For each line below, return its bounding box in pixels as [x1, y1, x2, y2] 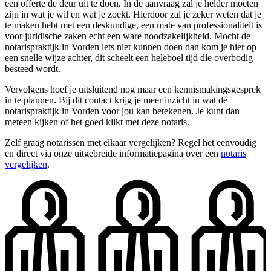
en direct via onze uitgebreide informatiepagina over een [5, 148, 221, 158]
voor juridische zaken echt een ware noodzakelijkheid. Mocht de [5, 30, 250, 41]
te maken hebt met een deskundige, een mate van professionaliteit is [5, 19, 262, 30]
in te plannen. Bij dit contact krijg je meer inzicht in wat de [5, 94, 227, 105]
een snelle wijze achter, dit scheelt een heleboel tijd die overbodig [5, 52, 253, 63]
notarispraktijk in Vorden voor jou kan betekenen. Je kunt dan [5, 105, 240, 116]
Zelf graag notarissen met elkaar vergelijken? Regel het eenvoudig [5, 137, 256, 148]
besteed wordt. [5, 63, 60, 74]
